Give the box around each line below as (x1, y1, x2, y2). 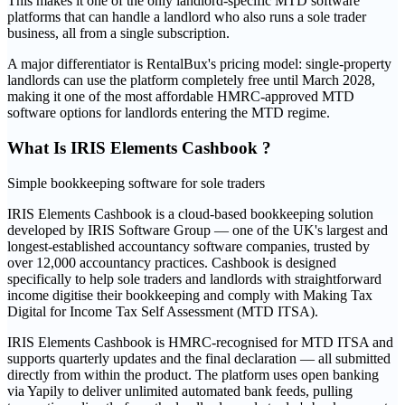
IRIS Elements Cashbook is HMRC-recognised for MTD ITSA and (7, 334, 393, 350)
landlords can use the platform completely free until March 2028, (7, 72, 375, 89)
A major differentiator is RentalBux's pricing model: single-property (7, 56, 391, 72)
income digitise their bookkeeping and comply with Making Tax (7, 287, 372, 303)
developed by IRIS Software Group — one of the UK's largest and (7, 221, 388, 238)
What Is (7, 138, 71, 158)
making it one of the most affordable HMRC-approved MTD (7, 89, 354, 105)
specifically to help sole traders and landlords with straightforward (7, 270, 381, 287)
